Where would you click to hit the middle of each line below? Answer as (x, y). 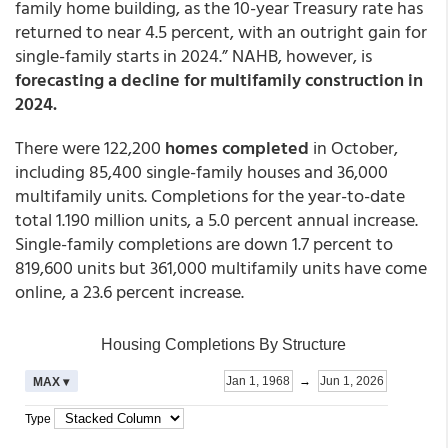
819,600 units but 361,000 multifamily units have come (221, 267)
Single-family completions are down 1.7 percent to (204, 243)
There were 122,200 (90, 147)
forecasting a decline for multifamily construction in (219, 79)
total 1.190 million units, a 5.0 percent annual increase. (216, 219)
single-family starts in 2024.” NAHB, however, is (193, 55)
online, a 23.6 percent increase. (129, 291)
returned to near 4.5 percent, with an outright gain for (221, 31)
